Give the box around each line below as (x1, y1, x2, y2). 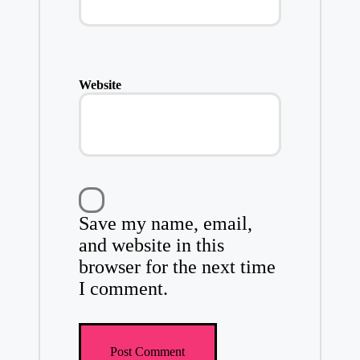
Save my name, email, (78, 213, 252, 235)
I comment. (78, 278, 168, 300)
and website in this (78, 235, 224, 256)
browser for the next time (78, 256, 276, 278)
